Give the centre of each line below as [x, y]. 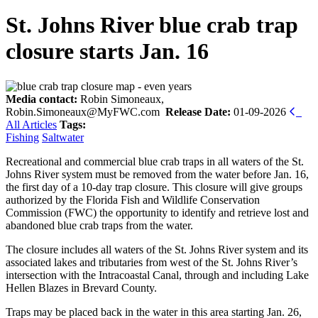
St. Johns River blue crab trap [152, 25]
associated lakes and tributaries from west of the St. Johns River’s [152, 262]
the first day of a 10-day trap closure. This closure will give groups [154, 187]
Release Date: [198, 111]
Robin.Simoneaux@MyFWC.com [84, 111]
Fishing [22, 137]
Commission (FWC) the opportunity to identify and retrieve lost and [157, 212]
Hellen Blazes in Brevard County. [81, 287]
